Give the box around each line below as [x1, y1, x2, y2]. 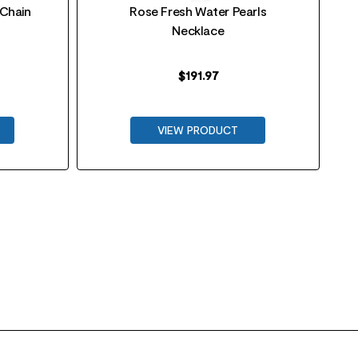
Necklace [172, 22, 225, 38]
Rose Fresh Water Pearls [129, 3, 267, 18]
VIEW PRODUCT [157, 123, 239, 137]
